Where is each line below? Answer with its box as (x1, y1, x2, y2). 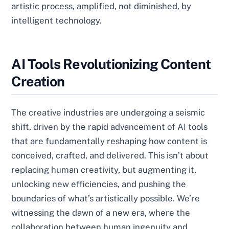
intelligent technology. (11, 15, 102, 26)
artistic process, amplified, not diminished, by (11, 1, 192, 12)
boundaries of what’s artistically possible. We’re (11, 193, 200, 204)
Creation (11, 73, 64, 90)
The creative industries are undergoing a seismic (11, 107, 205, 118)
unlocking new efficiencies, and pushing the (11, 179, 187, 190)
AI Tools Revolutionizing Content (11, 56, 211, 73)
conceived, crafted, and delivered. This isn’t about (11, 150, 209, 161)
